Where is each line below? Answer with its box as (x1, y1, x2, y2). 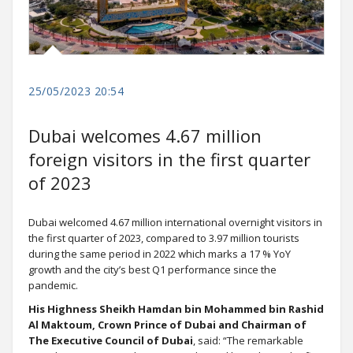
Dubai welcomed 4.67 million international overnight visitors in (28, 214, 322, 229)
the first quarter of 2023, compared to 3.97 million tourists (28, 230, 299, 245)
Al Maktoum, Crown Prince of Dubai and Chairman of (28, 317, 307, 332)
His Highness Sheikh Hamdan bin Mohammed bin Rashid (28, 301, 324, 316)
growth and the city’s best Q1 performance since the (28, 262, 277, 277)
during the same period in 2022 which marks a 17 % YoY (28, 246, 291, 261)
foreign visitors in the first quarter (28, 147, 310, 171)
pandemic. (28, 277, 78, 292)
